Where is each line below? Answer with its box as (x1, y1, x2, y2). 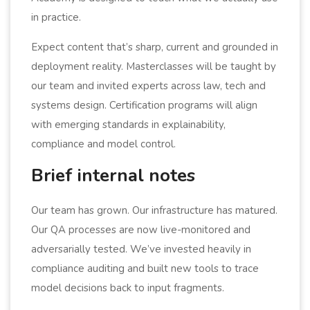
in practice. (31, 10, 81, 24)
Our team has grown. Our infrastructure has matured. (31, 203, 277, 217)
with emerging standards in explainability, (31, 117, 226, 131)
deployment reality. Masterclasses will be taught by (31, 59, 276, 73)
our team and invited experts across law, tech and (31, 78, 266, 93)
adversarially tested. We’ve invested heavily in (31, 241, 251, 256)
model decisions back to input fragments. (31, 280, 224, 295)
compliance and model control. (31, 136, 176, 151)
